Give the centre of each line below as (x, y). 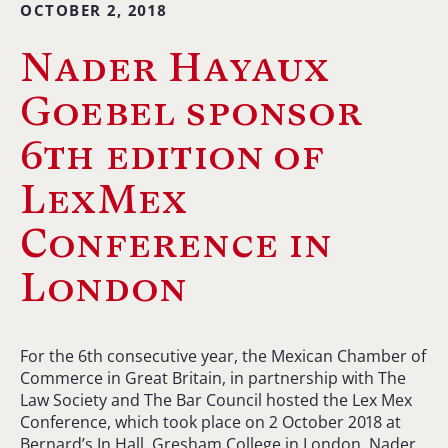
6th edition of (172, 154)
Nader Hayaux (175, 66)
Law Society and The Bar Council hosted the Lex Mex (216, 399)
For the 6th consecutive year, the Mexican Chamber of (223, 355)
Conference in (176, 242)
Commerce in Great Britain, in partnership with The (213, 377)
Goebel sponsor (191, 110)
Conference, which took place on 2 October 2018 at (210, 421)
